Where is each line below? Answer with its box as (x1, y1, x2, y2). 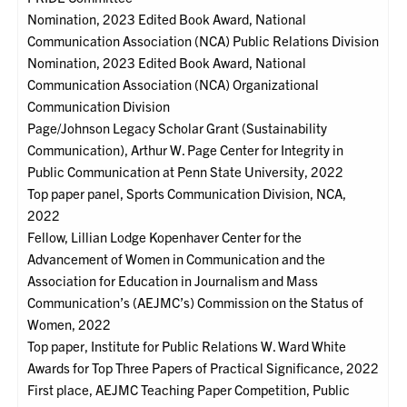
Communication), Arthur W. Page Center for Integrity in (27, 141, 344, 159)
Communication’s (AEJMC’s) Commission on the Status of (27, 293, 364, 312)
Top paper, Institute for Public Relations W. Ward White (27, 337, 347, 355)
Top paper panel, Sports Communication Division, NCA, (27, 184, 347, 203)
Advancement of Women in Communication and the (27, 250, 326, 268)
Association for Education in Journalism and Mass (27, 272, 319, 290)
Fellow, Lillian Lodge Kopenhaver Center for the (27, 228, 303, 246)
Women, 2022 (27, 315, 112, 333)
